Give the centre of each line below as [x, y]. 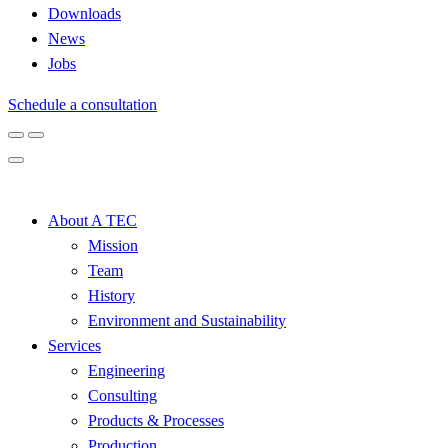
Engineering [126, 370]
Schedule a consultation [82, 104]
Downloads [84, 13]
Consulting [122, 395]
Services [74, 345]
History [111, 295]
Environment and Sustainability [187, 320]
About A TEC [92, 220]
